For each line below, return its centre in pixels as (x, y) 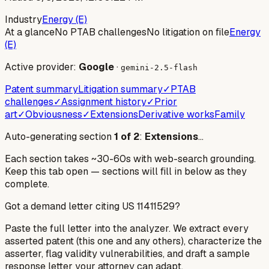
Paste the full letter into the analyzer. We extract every (127, 228)
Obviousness (54, 114)
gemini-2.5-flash (159, 67)
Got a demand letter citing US (71, 206)
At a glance (30, 32)
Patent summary (41, 89)
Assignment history (104, 101)
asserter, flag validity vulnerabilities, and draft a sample (127, 253)
